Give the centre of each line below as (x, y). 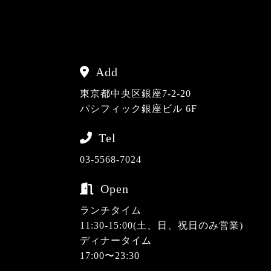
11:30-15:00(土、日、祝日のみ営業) (162, 225)
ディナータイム (116, 240)
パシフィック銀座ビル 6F (139, 109)
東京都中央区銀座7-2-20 (135, 93)
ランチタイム (111, 210)
